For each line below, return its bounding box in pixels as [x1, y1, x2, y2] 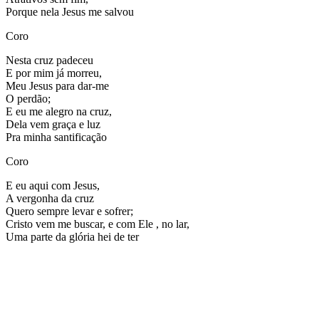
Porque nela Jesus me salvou [6, 5, 134, 18]
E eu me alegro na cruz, [6, 105, 112, 117]
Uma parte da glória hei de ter [6, 230, 139, 243]
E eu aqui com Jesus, [6, 179, 100, 192]
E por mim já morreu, [6, 66, 102, 79]
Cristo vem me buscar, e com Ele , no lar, [6, 217, 189, 230]
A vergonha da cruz [6, 192, 94, 204]
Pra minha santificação [6, 130, 107, 143]
